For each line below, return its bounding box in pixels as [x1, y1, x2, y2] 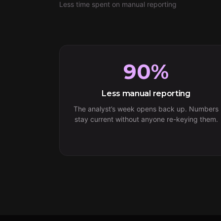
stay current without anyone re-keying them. [74, 115, 218, 123]
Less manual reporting [102, 89, 190, 98]
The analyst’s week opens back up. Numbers [74, 105, 219, 113]
